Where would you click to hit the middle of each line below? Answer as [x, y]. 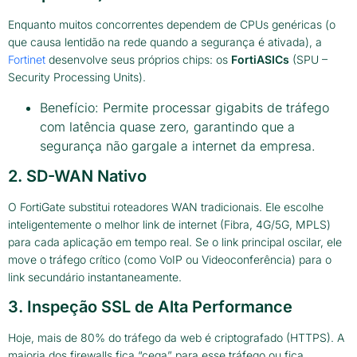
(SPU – [308, 60]
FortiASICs [260, 60]
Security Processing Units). [77, 77]
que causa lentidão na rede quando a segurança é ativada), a [165, 42]
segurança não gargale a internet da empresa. [178, 145]
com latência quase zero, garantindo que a [167, 126]
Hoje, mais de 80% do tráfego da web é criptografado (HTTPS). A [176, 338]
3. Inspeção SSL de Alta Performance [150, 307]
